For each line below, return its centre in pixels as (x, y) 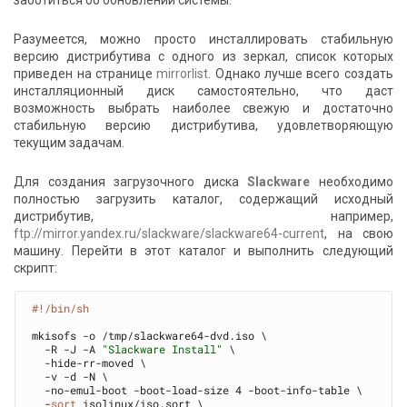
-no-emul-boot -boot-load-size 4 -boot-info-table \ (198, 390)
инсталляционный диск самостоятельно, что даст (203, 90)
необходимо (352, 181)
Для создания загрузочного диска (131, 181)
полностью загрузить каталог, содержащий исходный (203, 199)
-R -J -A (67, 349)
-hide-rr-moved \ (89, 363)
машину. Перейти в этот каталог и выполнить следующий (203, 250)
